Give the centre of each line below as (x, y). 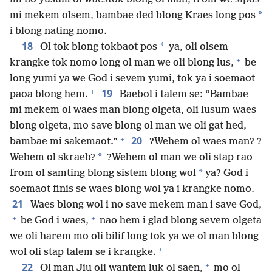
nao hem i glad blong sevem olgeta (179, 221)
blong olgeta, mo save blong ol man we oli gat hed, (128, 126)
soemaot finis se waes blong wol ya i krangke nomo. (132, 189)
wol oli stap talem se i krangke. (83, 253)
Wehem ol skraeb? (53, 158)
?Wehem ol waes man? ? (204, 142)
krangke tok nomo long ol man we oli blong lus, (122, 63)
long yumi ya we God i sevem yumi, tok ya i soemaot (132, 79)
